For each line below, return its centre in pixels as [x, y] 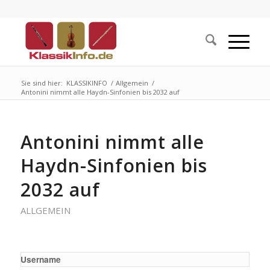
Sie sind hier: [42, 83]
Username [40, 259]
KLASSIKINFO [86, 83]
